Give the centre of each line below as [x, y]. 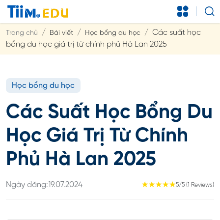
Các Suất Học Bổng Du [109, 112]
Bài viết [61, 33]
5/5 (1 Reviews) [195, 185]
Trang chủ [22, 33]
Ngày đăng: [27, 185]
